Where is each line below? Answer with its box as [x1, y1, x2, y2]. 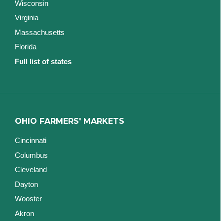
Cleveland [15, 165, 47, 174]
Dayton [15, 180, 38, 188]
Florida [15, 42, 37, 51]
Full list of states [15, 57, 72, 66]
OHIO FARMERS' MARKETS [15, 116, 124, 126]
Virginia [15, 13, 38, 22]
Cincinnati [15, 136, 46, 145]
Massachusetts [15, 28, 65, 37]
